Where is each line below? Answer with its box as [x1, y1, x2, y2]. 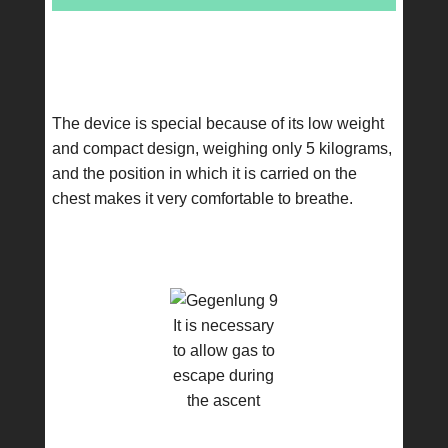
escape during [173, 367, 275, 384]
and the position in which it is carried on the [51, 165, 357, 182]
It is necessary [173, 317, 275, 334]
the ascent [187, 392, 261, 409]
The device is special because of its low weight [51, 115, 384, 132]
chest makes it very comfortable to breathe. [51, 190, 353, 207]
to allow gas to [172, 342, 275, 359]
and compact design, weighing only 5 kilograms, [51, 140, 392, 157]
